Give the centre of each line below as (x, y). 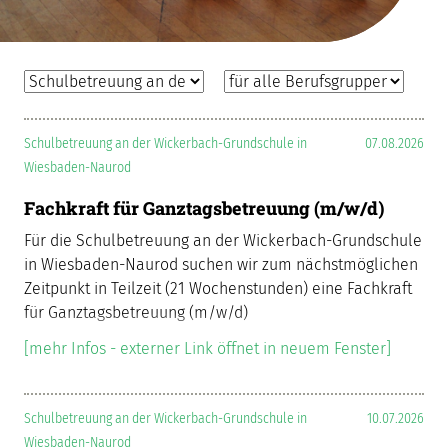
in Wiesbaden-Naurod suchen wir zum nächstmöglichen (221, 264)
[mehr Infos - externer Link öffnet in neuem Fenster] (207, 348)
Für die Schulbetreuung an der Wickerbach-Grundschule (223, 240)
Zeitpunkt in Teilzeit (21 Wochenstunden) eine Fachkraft (218, 288)
